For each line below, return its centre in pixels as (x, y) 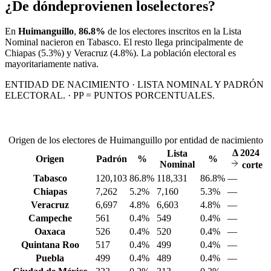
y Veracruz (86, 53)
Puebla (50, 258)
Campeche (50, 218)
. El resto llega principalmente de (181, 42)
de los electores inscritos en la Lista (173, 31)
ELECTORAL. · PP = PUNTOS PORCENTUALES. (110, 96)
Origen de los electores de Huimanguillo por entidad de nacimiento (135, 140)
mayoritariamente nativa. (52, 64)
